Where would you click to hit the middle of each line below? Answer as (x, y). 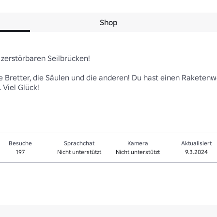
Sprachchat (79, 143)
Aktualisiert (197, 143)
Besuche (21, 143)
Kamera (138, 143)
